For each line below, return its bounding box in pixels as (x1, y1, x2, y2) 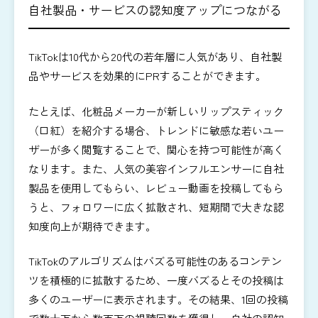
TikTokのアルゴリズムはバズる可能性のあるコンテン (28, 253, 282, 268)
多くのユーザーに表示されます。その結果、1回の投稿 (28, 292, 288, 307)
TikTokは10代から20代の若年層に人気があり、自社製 (28, 49, 282, 64)
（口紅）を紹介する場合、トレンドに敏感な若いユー (28, 122, 284, 138)
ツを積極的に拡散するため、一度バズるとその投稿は (28, 273, 284, 287)
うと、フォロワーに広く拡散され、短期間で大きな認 (28, 199, 284, 214)
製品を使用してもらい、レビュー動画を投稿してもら (28, 180, 284, 195)
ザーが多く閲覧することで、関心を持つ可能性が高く (28, 141, 284, 157)
